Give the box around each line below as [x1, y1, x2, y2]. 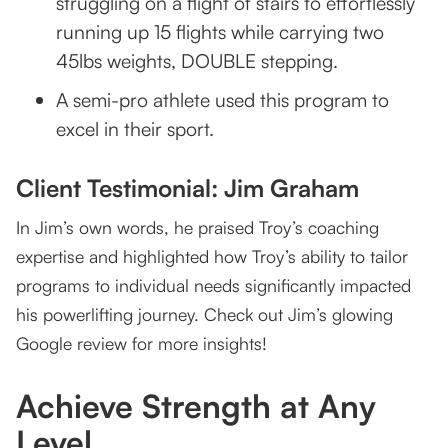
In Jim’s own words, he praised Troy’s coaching [16, 216, 379, 239]
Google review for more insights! [16, 332, 267, 355]
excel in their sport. [56, 116, 214, 142]
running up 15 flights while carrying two [56, 19, 384, 45]
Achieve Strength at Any [16, 386, 376, 427]
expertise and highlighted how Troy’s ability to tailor [16, 245, 408, 268]
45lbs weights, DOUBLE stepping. [56, 48, 338, 74]
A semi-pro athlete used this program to [56, 87, 389, 113]
